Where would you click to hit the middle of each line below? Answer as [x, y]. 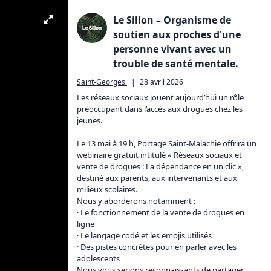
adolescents [98, 258]
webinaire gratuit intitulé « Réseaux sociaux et [160, 155]
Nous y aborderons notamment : [136, 201]
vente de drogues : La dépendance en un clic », [161, 166]
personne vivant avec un [172, 49]
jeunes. [90, 120]
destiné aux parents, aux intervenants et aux [158, 178]
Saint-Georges [101, 82]
